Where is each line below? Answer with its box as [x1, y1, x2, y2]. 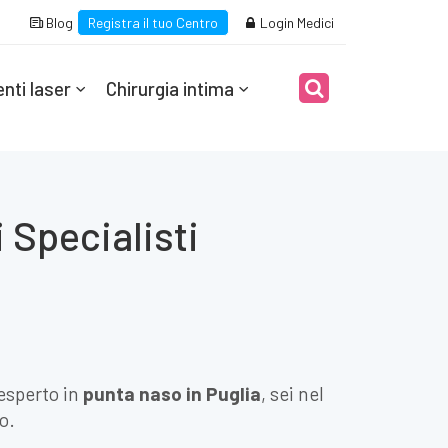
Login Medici [257, 14, 334, 31]
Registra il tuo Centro [88, 14, 218, 31]
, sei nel [261, 382, 324, 405]
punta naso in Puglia [83, 382, 261, 405]
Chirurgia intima [105, 77, 234, 100]
